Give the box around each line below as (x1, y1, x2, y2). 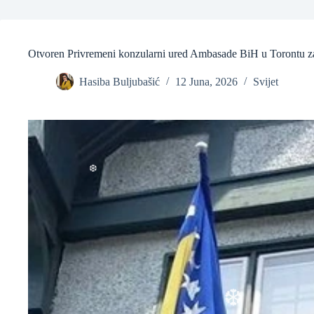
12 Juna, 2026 (175, 76, 238, 88)
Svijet (253, 76, 278, 88)
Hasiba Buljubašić (79, 76, 160, 88)
